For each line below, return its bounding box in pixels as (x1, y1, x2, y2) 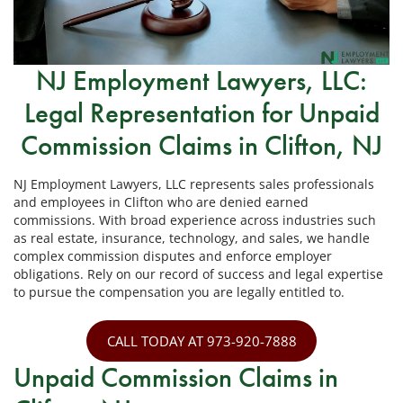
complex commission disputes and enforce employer (13, 247, 332, 265)
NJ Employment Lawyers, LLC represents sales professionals (13, 175, 374, 193)
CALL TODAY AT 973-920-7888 (106, 331, 297, 350)
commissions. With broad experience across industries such (13, 211, 376, 229)
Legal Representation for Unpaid (23, 94, 380, 130)
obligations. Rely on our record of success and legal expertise (13, 265, 383, 283)
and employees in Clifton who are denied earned (13, 193, 309, 211)
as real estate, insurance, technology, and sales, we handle (13, 229, 370, 247)
